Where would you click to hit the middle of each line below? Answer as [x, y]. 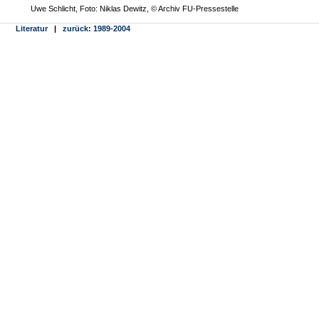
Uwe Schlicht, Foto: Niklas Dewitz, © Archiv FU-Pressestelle [135, 9]
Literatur [32, 28]
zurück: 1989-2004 [96, 28]
